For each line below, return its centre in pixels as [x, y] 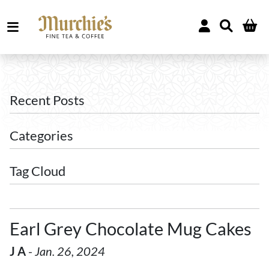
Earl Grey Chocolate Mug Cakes [131, 229]
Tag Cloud [38, 171]
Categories [41, 136]
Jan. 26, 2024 [70, 251]
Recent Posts [47, 100]
